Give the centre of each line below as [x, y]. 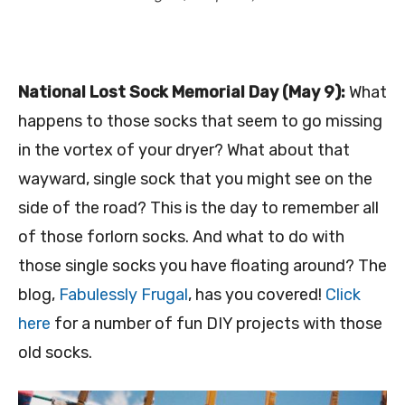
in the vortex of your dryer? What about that [184, 150]
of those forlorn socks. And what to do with [181, 236]
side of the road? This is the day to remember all [198, 207]
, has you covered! [257, 294]
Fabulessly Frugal [123, 294]
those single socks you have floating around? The [202, 265]
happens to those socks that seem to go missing [200, 121]
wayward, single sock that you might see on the [195, 179]
